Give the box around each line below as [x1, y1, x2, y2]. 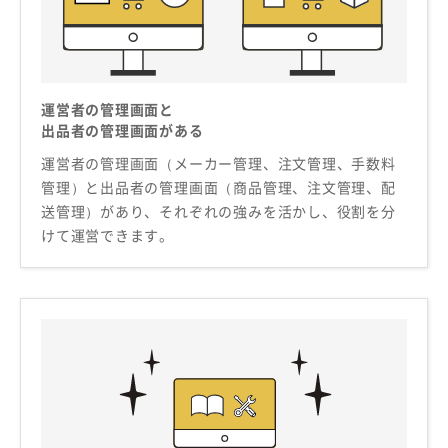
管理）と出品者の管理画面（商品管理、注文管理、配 [41, 176, 396, 197]
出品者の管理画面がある [41, 119, 204, 140]
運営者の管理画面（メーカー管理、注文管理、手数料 [41, 152, 396, 173]
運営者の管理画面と [41, 98, 175, 119]
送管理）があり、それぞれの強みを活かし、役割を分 [41, 200, 396, 221]
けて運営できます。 [41, 224, 175, 245]
